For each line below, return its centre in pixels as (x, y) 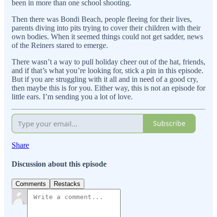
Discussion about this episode (59, 164)
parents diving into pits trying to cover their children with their (106, 28)
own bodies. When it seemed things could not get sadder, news (107, 36)
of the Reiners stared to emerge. (60, 45)
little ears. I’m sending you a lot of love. (72, 96)
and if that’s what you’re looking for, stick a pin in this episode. (108, 70)
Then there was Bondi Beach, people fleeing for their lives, (102, 19)
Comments (31, 184)
